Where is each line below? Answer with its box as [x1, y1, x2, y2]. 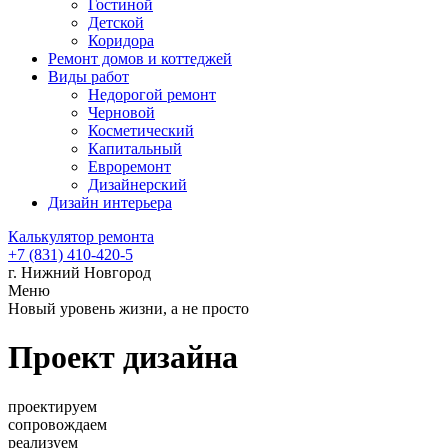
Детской [88, 14, 144, 31]
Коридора [88, 32, 154, 49]
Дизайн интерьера [48, 194, 172, 211]
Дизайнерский [88, 176, 187, 193]
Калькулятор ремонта [8, 228, 154, 245]
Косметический [88, 122, 194, 139]
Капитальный [88, 140, 182, 157]
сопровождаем [8, 415, 107, 433]
